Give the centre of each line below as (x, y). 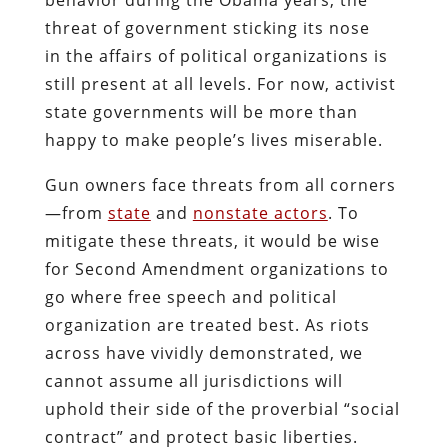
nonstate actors (260, 212)
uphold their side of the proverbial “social (222, 408)
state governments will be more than (201, 111)
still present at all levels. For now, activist (220, 83)
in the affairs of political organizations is (216, 55)
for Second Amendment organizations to (216, 268)
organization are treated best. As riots (207, 324)
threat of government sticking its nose (207, 27)
